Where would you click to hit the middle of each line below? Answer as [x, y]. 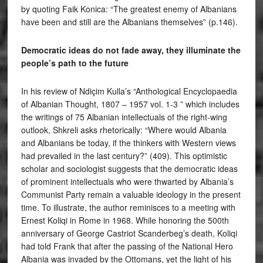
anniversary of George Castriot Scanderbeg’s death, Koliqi [129, 233]
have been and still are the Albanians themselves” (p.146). [129, 22]
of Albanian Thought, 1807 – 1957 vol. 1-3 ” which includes [130, 104]
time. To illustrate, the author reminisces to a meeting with [128, 207]
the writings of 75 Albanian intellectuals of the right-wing [124, 117]
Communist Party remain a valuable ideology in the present [131, 194]
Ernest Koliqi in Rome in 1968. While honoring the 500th [125, 220]
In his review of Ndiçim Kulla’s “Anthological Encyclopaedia [129, 91]
